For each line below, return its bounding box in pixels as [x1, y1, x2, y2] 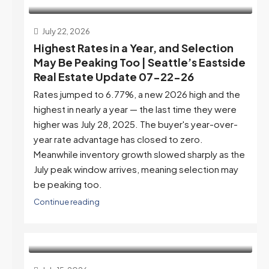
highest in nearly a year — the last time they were [34, 103, 237, 115]
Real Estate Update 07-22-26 [34, 69, 194, 83]
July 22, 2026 [41, 25, 90, 36]
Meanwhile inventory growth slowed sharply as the [34, 148, 245, 160]
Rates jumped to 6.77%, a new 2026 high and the [34, 88, 240, 100]
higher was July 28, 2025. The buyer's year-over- [34, 118, 238, 130]
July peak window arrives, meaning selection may [34, 163, 238, 175]
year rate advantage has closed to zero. [34, 133, 203, 145]
